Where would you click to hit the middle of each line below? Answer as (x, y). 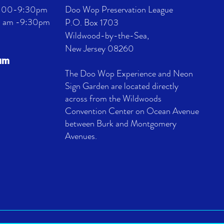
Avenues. (81, 136)
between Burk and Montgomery (121, 123)
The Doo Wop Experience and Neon (129, 73)
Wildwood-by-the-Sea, (107, 35)
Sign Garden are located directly (122, 86)
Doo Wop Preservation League (119, 9)
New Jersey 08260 (99, 48)
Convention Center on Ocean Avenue (132, 111)
